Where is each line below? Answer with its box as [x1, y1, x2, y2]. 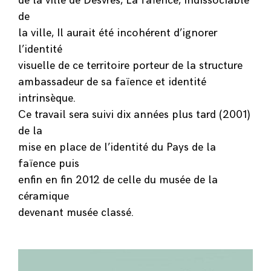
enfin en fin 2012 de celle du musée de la [18, 173, 218, 186]
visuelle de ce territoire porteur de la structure [18, 59, 243, 72]
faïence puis [18, 157, 79, 170]
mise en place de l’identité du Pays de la [18, 140, 216, 154]
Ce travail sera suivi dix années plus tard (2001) [18, 108, 250, 121]
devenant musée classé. [18, 206, 134, 219]
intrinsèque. [18, 91, 76, 105]
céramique [18, 189, 69, 203]
